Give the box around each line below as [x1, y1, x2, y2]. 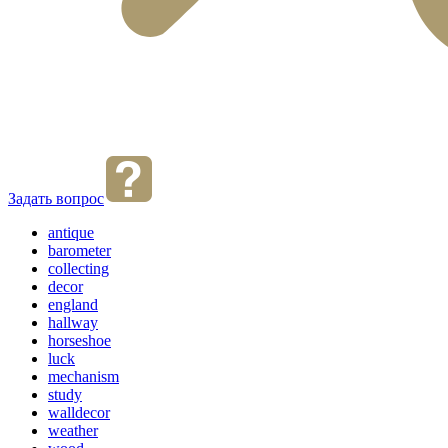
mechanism [48, 367, 119, 385]
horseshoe [48, 331, 111, 349]
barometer [48, 241, 111, 259]
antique [48, 223, 94, 241]
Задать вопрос [8, 189, 104, 207]
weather [48, 421, 98, 439]
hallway [48, 313, 98, 331]
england [48, 295, 98, 313]
